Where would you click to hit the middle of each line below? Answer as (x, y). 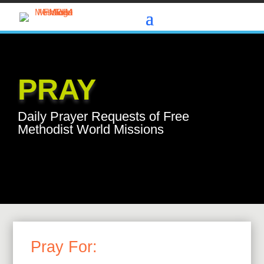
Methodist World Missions (91, 130)
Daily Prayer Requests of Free (103, 117)
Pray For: (64, 247)
